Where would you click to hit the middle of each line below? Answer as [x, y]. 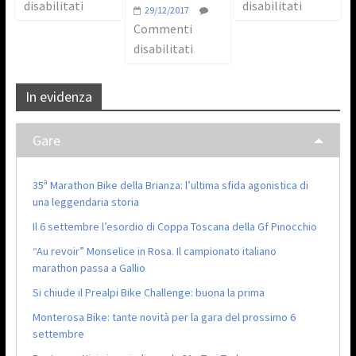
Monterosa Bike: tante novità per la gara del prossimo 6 [164, 317]
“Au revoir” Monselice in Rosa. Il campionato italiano [154, 251]
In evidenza [58, 96]
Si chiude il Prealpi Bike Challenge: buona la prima [148, 292]
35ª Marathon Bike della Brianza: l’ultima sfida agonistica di [170, 185]
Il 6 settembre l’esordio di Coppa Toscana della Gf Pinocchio [174, 226]
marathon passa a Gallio [89, 267]
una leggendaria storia [85, 201]
